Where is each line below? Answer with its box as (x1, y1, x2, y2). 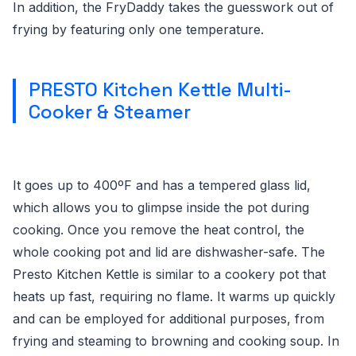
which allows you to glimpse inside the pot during (13, 199, 309, 215)
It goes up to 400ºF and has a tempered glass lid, (13, 177, 311, 193)
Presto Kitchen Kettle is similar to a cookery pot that (13, 266, 326, 282)
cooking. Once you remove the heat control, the (13, 222, 304, 238)
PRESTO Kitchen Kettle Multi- (29, 77, 292, 102)
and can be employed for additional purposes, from (13, 311, 324, 327)
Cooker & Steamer (29, 99, 191, 124)
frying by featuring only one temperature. (13, 21, 264, 37)
